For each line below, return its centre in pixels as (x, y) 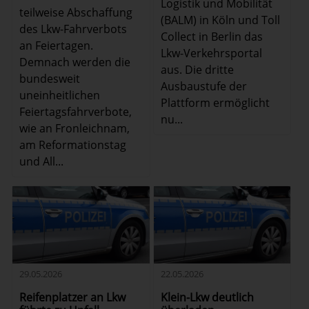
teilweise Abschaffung (76, 12)
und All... (42, 161)
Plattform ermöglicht (215, 102)
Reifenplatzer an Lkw (73, 297)
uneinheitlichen (60, 95)
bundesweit (50, 78)
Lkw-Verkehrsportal (211, 53)
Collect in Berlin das (211, 36)
